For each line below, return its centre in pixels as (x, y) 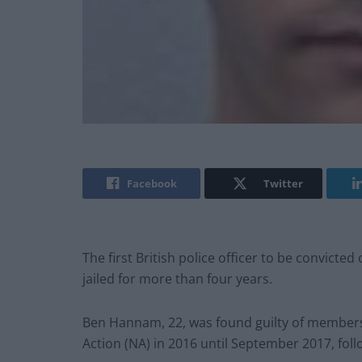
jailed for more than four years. (177, 279)
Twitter (283, 184)
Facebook (152, 184)
